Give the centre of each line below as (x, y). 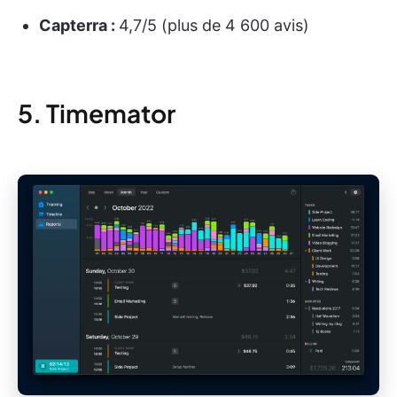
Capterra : (79, 25)
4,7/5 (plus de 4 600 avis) (214, 25)
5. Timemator (97, 113)
